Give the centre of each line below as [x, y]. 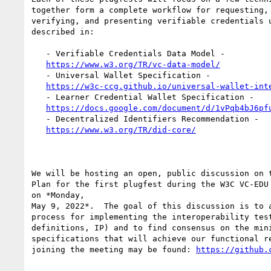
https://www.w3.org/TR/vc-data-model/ [133, 64]
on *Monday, [58, 195]
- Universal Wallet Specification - [39, 75]
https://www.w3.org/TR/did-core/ [121, 129]
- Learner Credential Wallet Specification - [39, 97]
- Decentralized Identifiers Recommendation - [39, 119]
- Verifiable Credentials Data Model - [39, 53]
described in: [63, 31]
